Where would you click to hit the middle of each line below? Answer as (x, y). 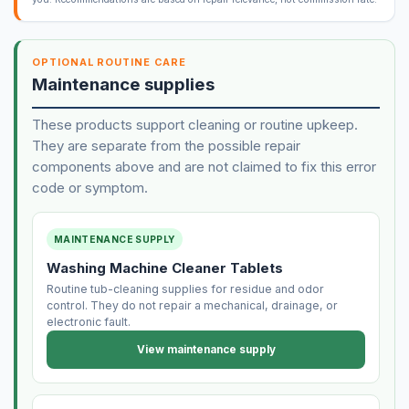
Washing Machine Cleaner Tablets (164, 268)
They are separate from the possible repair (166, 145)
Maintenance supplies (123, 85)
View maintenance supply (206, 349)
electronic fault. (88, 322)
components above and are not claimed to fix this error (204, 166)
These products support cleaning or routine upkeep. (194, 124)
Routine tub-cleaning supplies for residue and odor (185, 289)
